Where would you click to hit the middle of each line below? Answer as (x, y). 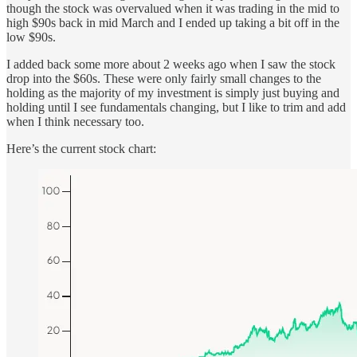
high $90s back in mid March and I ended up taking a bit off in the (173, 23)
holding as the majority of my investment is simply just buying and (173, 93)
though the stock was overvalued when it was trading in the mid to (173, 9)
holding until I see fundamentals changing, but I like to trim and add (176, 108)
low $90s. (31, 37)
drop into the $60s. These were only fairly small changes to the (164, 79)
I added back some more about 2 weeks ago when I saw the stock (171, 65)
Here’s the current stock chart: (81, 149)
